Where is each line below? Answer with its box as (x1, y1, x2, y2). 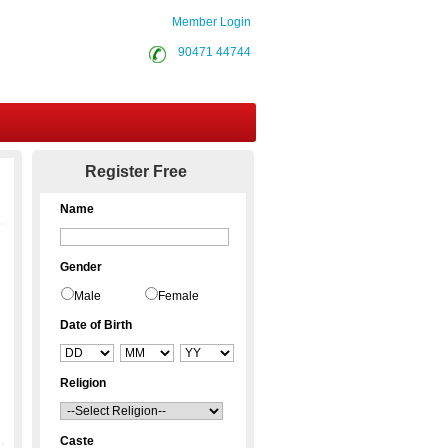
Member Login (172, 15, 251, 29)
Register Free (85, 163, 187, 180)
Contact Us (110, 153, 190, 169)
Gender (60, 260, 102, 274)
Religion (60, 376, 106, 390)
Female (158, 289, 199, 303)
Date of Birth (60, 318, 132, 332)
